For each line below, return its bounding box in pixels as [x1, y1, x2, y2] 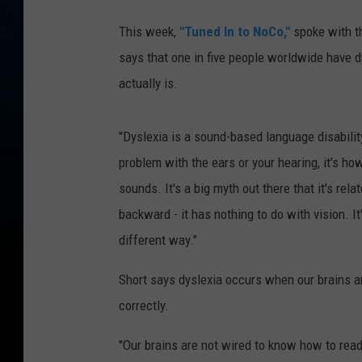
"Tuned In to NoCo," [179, 23, 290, 40]
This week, [119, 23, 179, 40]
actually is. [119, 74, 178, 91]
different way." [119, 231, 197, 248]
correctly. [119, 297, 169, 314]
